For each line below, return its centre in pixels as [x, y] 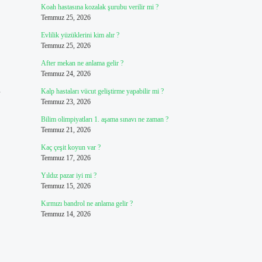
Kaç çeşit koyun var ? [70, 147]
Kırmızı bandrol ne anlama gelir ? [87, 204]
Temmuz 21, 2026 [65, 130]
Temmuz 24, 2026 [65, 74]
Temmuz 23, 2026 [65, 102]
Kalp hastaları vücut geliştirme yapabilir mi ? [102, 91]
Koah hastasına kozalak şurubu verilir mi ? [99, 7]
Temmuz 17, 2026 [65, 158]
